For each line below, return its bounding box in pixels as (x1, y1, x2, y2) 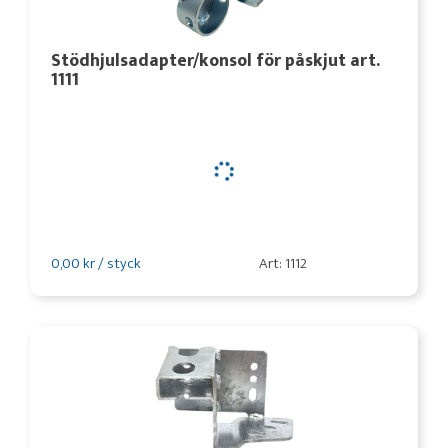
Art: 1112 (258, 251, 307, 276)
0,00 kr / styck (51, 251, 141, 276)
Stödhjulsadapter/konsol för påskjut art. (51, 46, 380, 75)
